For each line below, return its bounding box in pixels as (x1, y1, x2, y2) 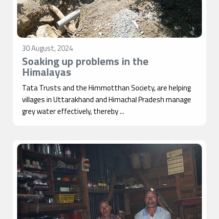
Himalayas (22, 64, 72, 81)
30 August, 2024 (22, 43, 73, 54)
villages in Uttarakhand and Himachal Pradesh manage (22, 94, 192, 106)
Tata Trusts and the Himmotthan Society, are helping (22, 82, 191, 94)
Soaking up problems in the (22, 53, 149, 70)
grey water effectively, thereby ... (22, 106, 125, 117)
